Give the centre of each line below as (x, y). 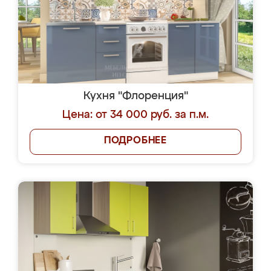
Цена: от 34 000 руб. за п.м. (135, 115)
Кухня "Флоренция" (135, 96)
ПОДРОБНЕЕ (135, 141)
